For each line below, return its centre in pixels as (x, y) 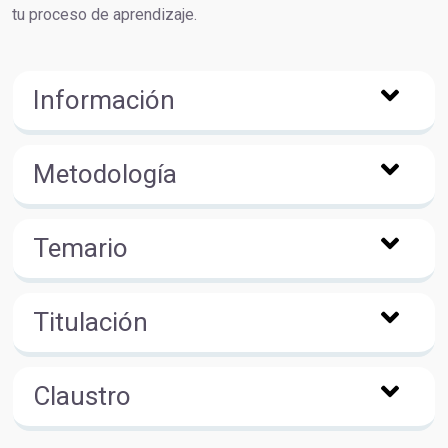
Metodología (105, 174)
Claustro (82, 396)
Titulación (90, 322)
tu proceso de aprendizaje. (104, 14)
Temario (80, 248)
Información (104, 100)
